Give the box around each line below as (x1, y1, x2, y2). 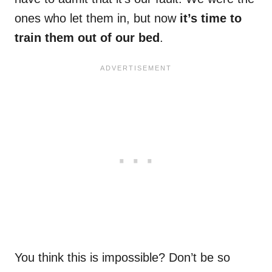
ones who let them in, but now (15, 12, 180, 25)
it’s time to (180, 12, 242, 25)
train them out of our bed (15, 31, 160, 45)
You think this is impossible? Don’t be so (15, 251, 230, 265)
